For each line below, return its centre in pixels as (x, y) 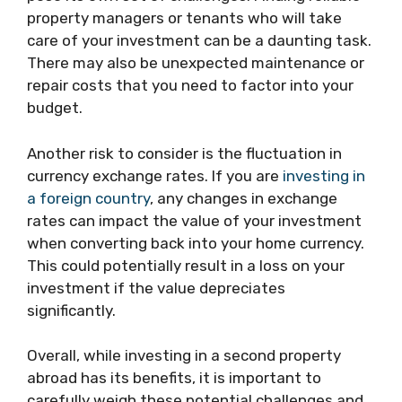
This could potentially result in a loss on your (186, 265)
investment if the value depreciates (156, 288)
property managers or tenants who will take (184, 18)
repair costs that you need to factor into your (190, 85)
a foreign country (88, 198)
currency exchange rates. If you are (155, 175)
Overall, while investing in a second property (184, 355)
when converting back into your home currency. (196, 243)
